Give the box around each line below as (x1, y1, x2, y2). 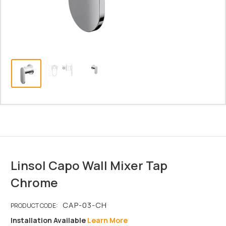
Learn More (87, 215, 128, 225)
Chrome (11, 174, 58, 191)
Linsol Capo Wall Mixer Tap (11, 156, 167, 174)
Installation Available (11, 215, 87, 225)
